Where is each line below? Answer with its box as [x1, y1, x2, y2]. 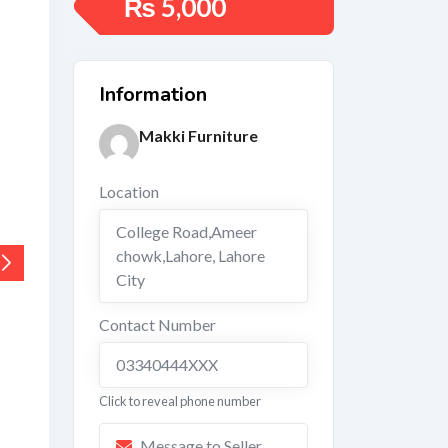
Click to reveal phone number [99, 393, 261, 409]
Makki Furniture [139, 126, 258, 145]
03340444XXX [116, 355, 218, 374]
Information [99, 81, 207, 108]
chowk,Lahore [116, 246, 212, 265]
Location [99, 182, 159, 201]
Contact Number [99, 315, 216, 334]
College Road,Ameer [116, 222, 257, 241]
